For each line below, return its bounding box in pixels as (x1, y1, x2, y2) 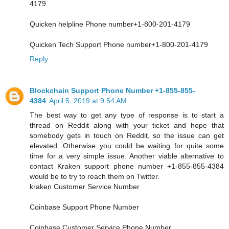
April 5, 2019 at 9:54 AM (49, 96, 127, 105)
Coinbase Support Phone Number (30, 202, 139, 211)
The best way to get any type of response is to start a (30, 110, 224, 119)
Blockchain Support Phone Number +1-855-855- (30, 86, 195, 95)
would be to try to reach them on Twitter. (30, 172, 159, 180)
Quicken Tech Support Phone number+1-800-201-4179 (30, 40, 208, 49)
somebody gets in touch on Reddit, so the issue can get (30, 131, 224, 140)
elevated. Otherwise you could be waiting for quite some (30, 141, 224, 150)
